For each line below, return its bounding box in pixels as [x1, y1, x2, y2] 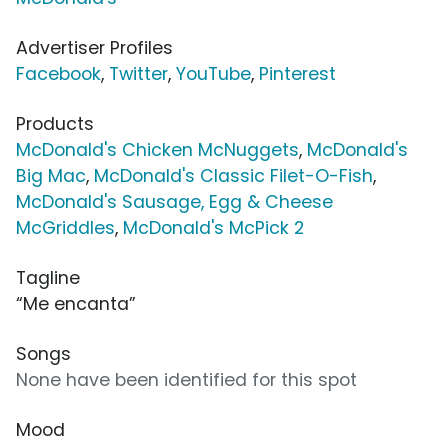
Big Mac [16, 163, 86, 188]
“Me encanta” [16, 291, 136, 316]
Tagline [16, 265, 80, 290]
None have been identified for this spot [16, 367, 357, 392]
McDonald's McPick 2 [123, 215, 304, 240]
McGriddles [16, 215, 115, 240]
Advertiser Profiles [16, 35, 173, 60]
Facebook [16, 61, 101, 86]
